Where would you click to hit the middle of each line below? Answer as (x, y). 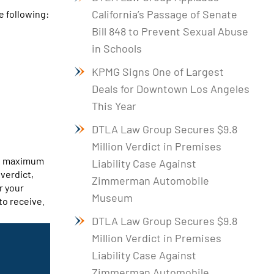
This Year (114, 106)
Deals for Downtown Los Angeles (171, 88)
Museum (112, 197)
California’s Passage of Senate (165, 14)
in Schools (117, 48)
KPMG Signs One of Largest (158, 71)
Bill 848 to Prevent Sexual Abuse (170, 31)
